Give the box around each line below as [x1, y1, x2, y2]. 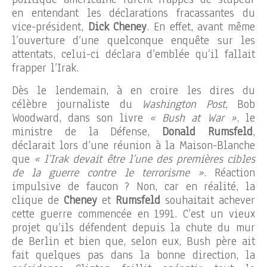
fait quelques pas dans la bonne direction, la [12, 247, 255, 263]
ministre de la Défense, [12, 123, 163, 139]
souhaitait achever [165, 192, 255, 208]
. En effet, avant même [147, 18, 256, 35]
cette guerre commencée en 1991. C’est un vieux [12, 206, 255, 222]
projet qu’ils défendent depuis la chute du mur [12, 219, 255, 235]
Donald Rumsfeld [162, 123, 253, 139]
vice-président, [12, 18, 88, 35]
